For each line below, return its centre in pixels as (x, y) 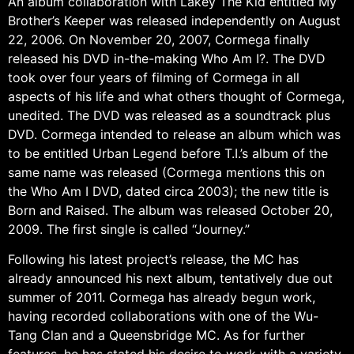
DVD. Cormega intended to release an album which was (174, 134)
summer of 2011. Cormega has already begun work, (162, 298)
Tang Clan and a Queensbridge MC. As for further (156, 335)
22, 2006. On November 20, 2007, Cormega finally (159, 39)
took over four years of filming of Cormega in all (154, 77)
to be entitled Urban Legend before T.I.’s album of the (168, 153)
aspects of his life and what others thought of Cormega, (176, 96)
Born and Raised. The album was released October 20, (170, 210)
